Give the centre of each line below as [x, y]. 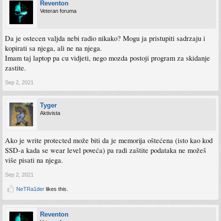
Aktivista [50, 113]
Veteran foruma [58, 11]
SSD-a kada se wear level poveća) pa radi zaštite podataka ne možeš [106, 150]
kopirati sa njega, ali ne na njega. [54, 48]
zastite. [16, 68]
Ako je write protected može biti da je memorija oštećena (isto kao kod [109, 140]
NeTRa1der [30, 189]
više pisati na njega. [34, 160]
